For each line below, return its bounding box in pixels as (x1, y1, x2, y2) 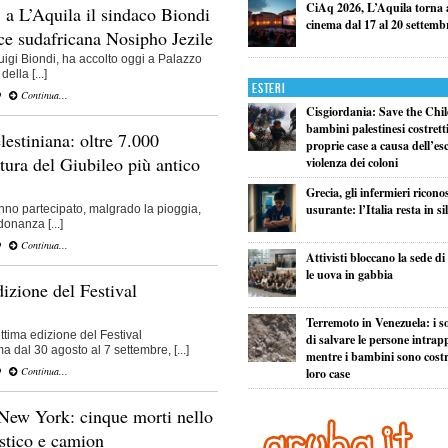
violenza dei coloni (305, 153, 398, 171)
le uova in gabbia (305, 265, 393, 283)
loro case (305, 364, 350, 382)
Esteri (252, 79, 286, 97)
